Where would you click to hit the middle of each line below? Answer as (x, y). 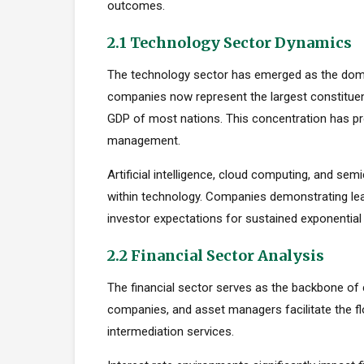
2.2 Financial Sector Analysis (216, 256)
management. (144, 141)
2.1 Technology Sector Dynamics (230, 43)
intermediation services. (171, 331)
